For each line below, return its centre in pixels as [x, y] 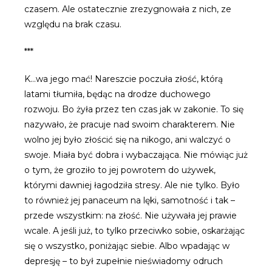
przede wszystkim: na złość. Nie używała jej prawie [131, 216]
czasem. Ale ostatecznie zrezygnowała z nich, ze [128, 9]
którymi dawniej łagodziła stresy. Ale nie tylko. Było [132, 185]
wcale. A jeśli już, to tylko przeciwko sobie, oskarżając [134, 231]
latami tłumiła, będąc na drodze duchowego [117, 94]
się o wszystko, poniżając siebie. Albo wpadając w [127, 246]
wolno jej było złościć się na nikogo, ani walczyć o [127, 140]
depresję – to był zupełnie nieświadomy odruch [124, 261]
